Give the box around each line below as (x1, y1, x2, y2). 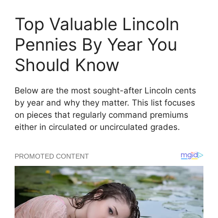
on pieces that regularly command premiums (15, 109, 188, 120)
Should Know (15, 54, 119, 75)
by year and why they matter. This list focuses (15, 97, 195, 108)
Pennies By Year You (15, 34, 177, 54)
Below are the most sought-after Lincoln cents (15, 85, 196, 95)
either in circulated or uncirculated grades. (15, 122, 180, 132)
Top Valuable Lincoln (15, 13, 179, 34)
